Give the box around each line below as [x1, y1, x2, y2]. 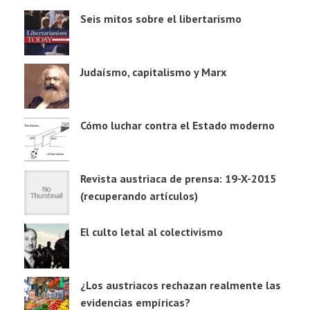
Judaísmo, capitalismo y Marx [80, 64, 226, 79]
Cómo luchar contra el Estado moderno [80, 118, 275, 132]
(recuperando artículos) [80, 188, 198, 203]
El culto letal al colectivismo [80, 224, 223, 239]
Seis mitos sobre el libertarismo [80, 11, 241, 26]
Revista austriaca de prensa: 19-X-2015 [80, 171, 276, 185]
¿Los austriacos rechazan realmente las [80, 277, 281, 292]
